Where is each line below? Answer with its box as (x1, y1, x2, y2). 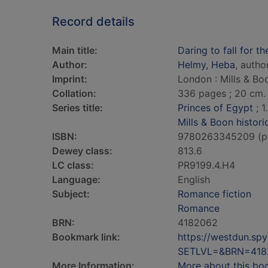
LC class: (52, 159, 94, 171)
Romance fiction (178, 188, 251, 200)
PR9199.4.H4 (178, 159, 235, 171)
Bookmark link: (52, 231, 120, 243)
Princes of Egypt (178, 102, 253, 114)
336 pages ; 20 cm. (178, 87, 266, 99)
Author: (52, 59, 87, 71)
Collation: (52, 87, 96, 99)
